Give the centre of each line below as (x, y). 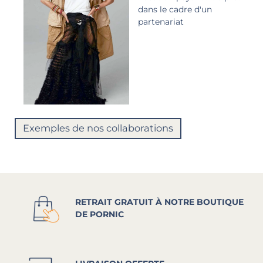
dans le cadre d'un (175, 9)
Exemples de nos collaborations (98, 128)
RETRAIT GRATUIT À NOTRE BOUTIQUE (159, 202)
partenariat (161, 21)
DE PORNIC (100, 215)
